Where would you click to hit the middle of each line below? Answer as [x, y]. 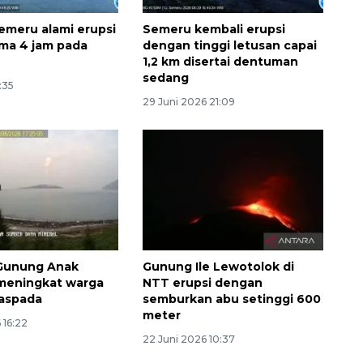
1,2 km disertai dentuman [220, 62]
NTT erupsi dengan [202, 283]
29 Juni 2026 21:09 [188, 102]
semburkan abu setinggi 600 [231, 299]
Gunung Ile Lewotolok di [218, 267]
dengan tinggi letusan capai [229, 46]
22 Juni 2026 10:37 [188, 340]
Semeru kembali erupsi [214, 30]
